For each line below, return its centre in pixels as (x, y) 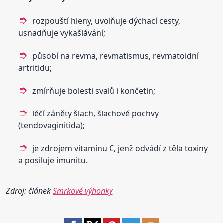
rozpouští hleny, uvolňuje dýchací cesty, (107, 21)
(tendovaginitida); (52, 125)
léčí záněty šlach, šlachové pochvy (96, 113)
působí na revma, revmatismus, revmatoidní (116, 56)
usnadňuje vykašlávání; (62, 33)
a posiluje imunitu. (53, 160)
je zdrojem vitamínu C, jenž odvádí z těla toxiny (120, 148)
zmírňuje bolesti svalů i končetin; (94, 90)
